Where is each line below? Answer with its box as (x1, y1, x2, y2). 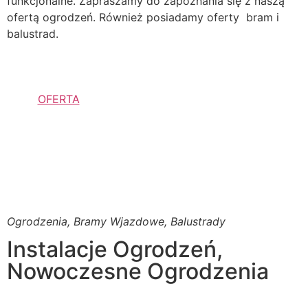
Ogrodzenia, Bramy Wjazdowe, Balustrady (7, 214, 225, 228)
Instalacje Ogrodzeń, (7, 235, 223, 263)
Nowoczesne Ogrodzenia (7, 257, 269, 285)
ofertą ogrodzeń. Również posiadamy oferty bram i (7, 10, 279, 25)
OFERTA (37, 91, 80, 106)
